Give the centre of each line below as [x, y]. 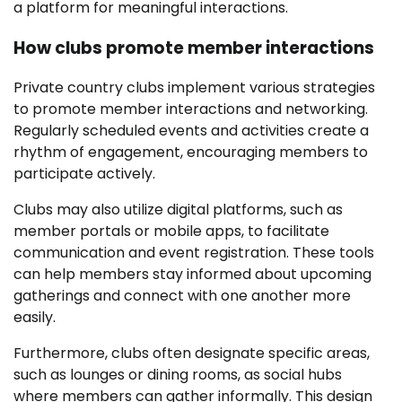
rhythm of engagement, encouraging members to [191, 153]
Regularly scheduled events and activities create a [191, 131]
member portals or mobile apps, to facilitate [171, 232]
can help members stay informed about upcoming [192, 275]
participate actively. [84, 174]
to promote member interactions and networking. [191, 109]
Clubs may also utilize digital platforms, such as [178, 210]
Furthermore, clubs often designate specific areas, [192, 354]
